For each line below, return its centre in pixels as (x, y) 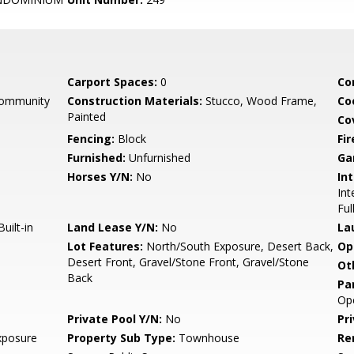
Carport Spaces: (113, 82)
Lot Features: (105, 246)
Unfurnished (158, 158)
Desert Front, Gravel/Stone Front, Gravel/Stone (188, 262)
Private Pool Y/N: (115, 319)
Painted (87, 117)
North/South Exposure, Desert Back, (239, 246)
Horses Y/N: (100, 177)
